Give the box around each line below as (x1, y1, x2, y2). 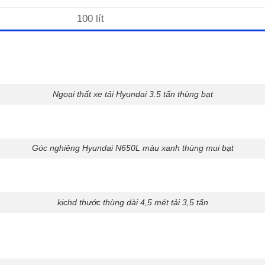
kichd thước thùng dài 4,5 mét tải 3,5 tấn (57, 197, 208, 207)
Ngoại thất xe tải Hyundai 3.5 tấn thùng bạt (52, 89, 213, 99)
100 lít (77, 12, 105, 25)
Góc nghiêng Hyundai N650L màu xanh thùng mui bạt (31, 143, 234, 153)
